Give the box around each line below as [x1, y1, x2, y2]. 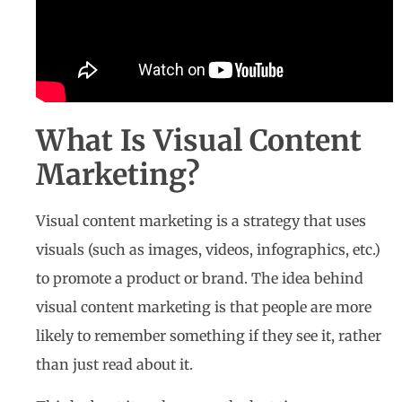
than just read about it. [36, 355, 197, 374]
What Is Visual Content [36, 123, 362, 160]
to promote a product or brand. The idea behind [36, 269, 363, 288]
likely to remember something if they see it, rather [36, 327, 381, 345]
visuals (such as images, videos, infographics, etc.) [36, 240, 380, 259]
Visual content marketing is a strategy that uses [36, 212, 366, 231]
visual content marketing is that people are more [36, 298, 371, 317]
